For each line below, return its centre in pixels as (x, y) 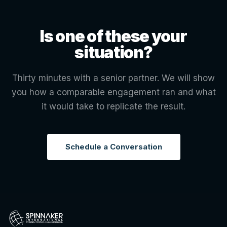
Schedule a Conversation (113, 147)
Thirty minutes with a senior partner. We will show (113, 78)
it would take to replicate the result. (113, 106)
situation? (113, 52)
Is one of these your (113, 36)
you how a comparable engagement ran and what (113, 92)
